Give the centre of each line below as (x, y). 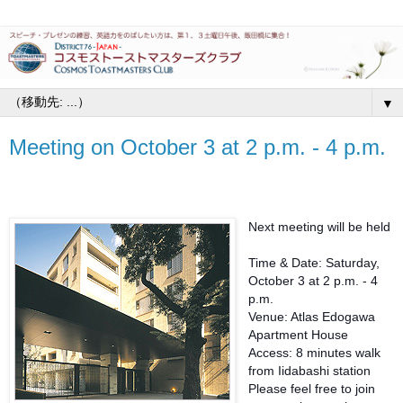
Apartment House (298, 335)
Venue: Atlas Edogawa (312, 317)
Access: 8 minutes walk (314, 353)
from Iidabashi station (309, 371)
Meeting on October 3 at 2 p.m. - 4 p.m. (197, 148)
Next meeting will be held (319, 227)
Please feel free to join (312, 389)
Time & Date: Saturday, (314, 263)
